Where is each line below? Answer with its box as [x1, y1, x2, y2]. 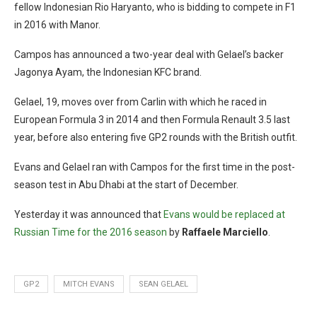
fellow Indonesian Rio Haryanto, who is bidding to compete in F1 [14, 1, 296, 13]
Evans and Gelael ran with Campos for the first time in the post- [14, 161, 295, 173]
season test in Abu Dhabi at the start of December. [14, 179, 238, 190]
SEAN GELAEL [139, 279, 188, 289]
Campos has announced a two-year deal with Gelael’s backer [14, 49, 284, 60]
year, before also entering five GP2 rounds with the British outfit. [14, 132, 297, 143]
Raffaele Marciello [182, 226, 268, 238]
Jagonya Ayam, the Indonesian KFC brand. [14, 67, 202, 78]
